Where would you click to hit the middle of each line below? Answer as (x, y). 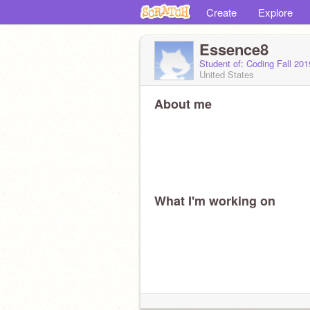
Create (221, 12)
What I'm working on (215, 201)
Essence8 (234, 49)
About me (183, 104)
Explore (275, 12)
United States (227, 74)
